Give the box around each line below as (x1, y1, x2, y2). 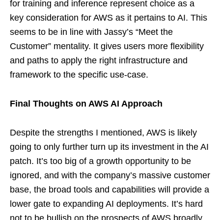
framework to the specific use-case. (10, 69, 148, 80)
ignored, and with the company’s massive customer (10, 170, 210, 180)
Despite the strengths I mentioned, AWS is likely (10, 127, 197, 137)
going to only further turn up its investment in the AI (10, 141, 209, 152)
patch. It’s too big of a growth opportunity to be (10, 156, 191, 166)
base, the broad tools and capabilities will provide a (10, 184, 209, 194)
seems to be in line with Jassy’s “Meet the (10, 27, 173, 37)
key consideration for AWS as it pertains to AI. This (10, 12, 207, 23)
